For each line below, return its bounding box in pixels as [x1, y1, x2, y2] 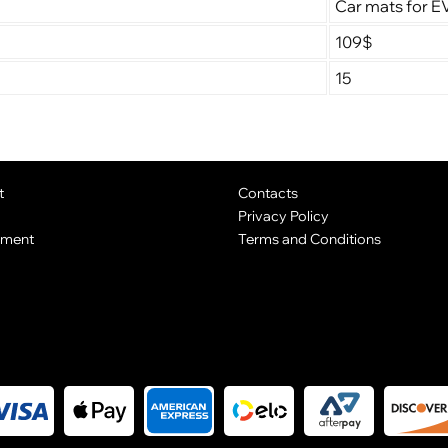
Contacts [237, 184, 298, 202]
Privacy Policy [237, 207, 329, 225]
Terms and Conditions [237, 229, 381, 247]
